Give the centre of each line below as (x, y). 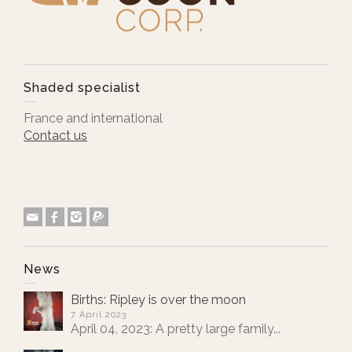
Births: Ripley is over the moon (158, 300)
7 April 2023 (99, 315)
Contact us (55, 136)
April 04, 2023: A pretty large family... (176, 329)
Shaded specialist (82, 88)
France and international (93, 118)
